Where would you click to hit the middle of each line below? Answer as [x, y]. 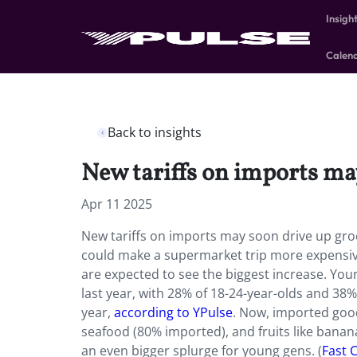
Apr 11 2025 [117, 204]
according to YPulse [173, 312]
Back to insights [155, 132]
